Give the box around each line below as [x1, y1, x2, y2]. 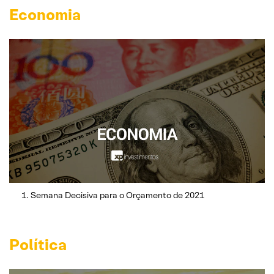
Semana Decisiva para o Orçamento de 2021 [31, 189, 204, 201]
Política [9, 234, 67, 254]
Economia [9, 4, 81, 24]
